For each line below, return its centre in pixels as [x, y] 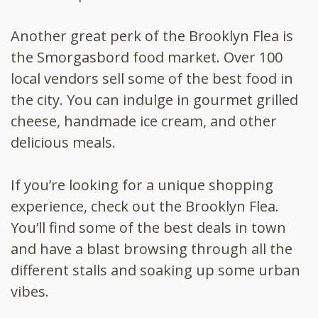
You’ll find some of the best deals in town [148, 228]
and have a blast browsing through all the [152, 249]
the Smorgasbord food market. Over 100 [147, 57]
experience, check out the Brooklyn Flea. [145, 207]
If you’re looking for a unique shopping [142, 185]
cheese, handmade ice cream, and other [144, 121]
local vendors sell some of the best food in [152, 79]
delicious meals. [63, 143]
